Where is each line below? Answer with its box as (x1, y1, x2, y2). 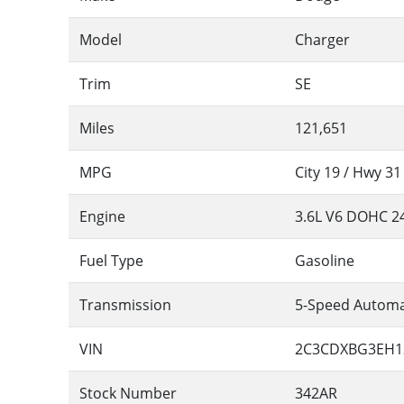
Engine (79, 207, 126, 227)
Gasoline (295, 251, 355, 271)
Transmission (79, 295, 172, 316)
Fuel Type (79, 251, 144, 271)
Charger (295, 30, 351, 50)
